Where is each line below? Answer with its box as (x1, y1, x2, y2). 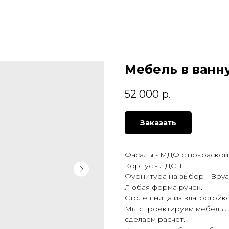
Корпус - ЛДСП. (125, 161, 184, 171)
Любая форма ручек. (125, 182, 202, 192)
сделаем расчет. (125, 215, 185, 224)
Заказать (140, 118, 176, 128)
